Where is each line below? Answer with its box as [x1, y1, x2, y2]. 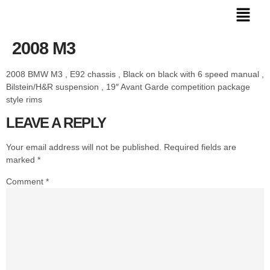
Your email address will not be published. [6, 142, 162, 152]
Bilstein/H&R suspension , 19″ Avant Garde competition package [6, 81, 250, 92]
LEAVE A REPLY [6, 115, 106, 131]
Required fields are [164, 142, 236, 152]
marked [6, 155, 37, 165]
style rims [6, 94, 42, 104]
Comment [6, 177, 46, 187]
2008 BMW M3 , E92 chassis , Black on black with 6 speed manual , [6, 69, 264, 79]
